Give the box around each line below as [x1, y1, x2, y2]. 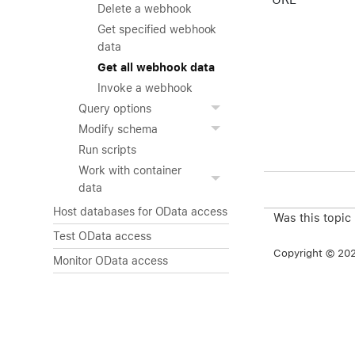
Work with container [78, 164, 181, 177]
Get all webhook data [97, 61, 215, 74]
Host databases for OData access [53, 205, 228, 218]
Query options [78, 102, 151, 115]
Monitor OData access [53, 254, 168, 267]
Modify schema [78, 123, 158, 136]
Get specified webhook [97, 23, 217, 36]
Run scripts [78, 143, 136, 156]
